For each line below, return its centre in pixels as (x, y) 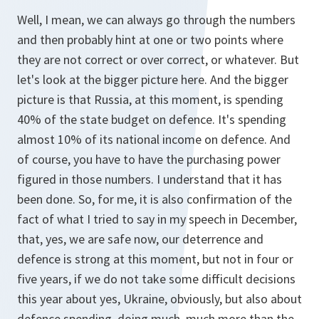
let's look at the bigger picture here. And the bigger (153, 79)
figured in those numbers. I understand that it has (150, 179)
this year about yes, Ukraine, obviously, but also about (159, 299)
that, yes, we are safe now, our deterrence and (140, 239)
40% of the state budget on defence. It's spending (152, 119)
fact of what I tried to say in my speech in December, (157, 219)
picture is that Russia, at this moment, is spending (150, 99)
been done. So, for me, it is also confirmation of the (155, 199)
